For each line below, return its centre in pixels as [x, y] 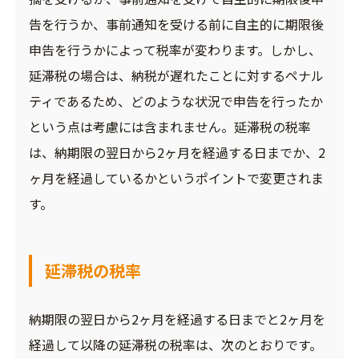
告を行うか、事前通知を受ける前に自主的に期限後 [176, 24]
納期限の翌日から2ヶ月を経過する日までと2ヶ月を [177, 319]
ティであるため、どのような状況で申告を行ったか [175, 101]
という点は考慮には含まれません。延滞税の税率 [169, 127]
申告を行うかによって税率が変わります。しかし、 [175, 50]
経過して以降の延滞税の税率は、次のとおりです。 [175, 345]
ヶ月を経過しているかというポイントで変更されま [176, 178]
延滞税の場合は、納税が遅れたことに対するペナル [176, 76]
